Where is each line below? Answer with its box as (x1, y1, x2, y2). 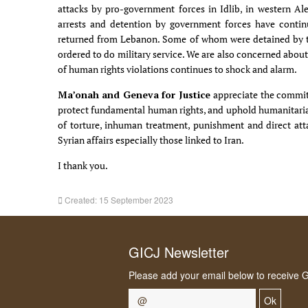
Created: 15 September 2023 (65, 194, 173, 206)
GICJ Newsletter (129, 242, 229, 263)
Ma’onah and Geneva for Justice (58, 88, 214, 102)
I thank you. (58, 159, 108, 173)
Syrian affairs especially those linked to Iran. (58, 133, 244, 147)
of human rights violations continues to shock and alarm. (58, 63, 298, 76)
